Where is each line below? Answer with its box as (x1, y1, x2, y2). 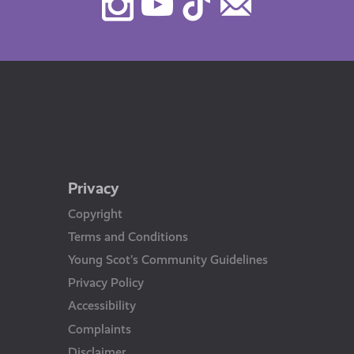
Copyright (67, 205, 122, 221)
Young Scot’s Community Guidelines (67, 251, 268, 267)
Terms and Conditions (67, 228, 188, 244)
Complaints (67, 321, 131, 337)
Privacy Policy (67, 275, 144, 291)
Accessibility (67, 298, 136, 314)
